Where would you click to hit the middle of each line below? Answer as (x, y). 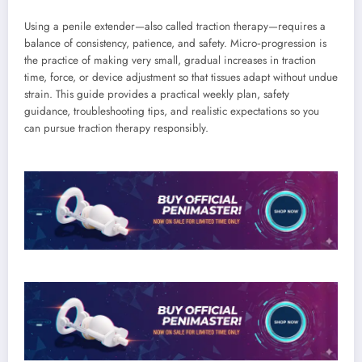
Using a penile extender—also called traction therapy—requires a (175, 26)
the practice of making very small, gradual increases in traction (170, 60)
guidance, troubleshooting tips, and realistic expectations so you (172, 111)
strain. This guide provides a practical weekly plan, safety (157, 94)
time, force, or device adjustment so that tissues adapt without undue (181, 77)
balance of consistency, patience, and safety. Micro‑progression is (175, 43)
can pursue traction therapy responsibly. (116, 128)
